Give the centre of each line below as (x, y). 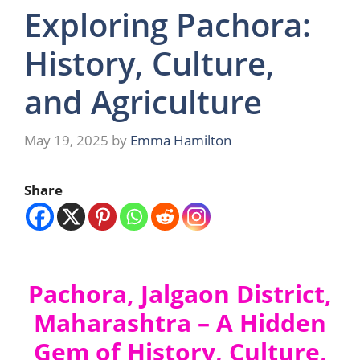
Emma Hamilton (181, 140)
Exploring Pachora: (168, 25)
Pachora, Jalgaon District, (180, 294)
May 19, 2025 (66, 140)
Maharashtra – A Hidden (180, 323)
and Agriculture (143, 102)
